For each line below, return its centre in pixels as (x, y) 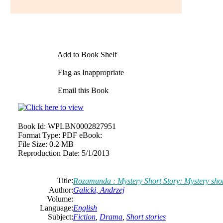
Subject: (60, 217)
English (85, 208)
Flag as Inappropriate (90, 72)
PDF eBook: (82, 135)
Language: (56, 208)
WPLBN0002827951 (82, 126)
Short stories (146, 217)
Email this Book (82, 90)
